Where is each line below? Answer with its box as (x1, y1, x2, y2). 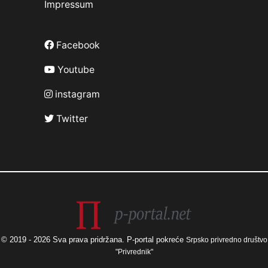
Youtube (55, 64, 95, 75)
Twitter (54, 113, 88, 124)
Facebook (54, 39, 100, 51)
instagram (53, 89, 100, 100)
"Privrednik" (115, 248, 153, 256)
